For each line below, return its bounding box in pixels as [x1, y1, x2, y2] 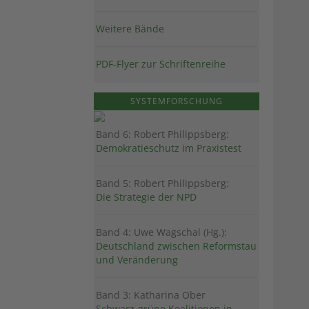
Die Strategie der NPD [96, 190, 197, 204]
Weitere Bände [96, 22, 164, 36]
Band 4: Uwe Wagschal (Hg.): [96, 226, 227, 239]
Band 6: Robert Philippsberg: [96, 128, 229, 141]
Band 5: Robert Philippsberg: [96, 177, 229, 190]
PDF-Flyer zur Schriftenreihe [96, 57, 226, 71]
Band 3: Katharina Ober [96, 288, 206, 302]
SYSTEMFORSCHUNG [130, 95, 223, 108]
